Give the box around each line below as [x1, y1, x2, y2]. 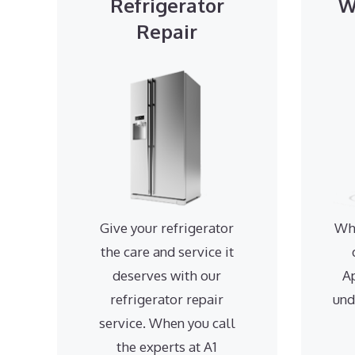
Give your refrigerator [100, 219, 235, 236]
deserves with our [113, 266, 222, 284]
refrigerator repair [110, 290, 224, 307]
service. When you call [98, 314, 235, 331]
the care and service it [100, 242, 234, 260]
